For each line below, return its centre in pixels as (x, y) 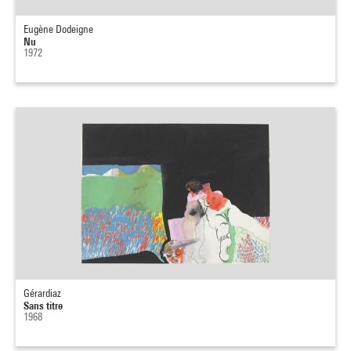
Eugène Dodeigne (58, 29)
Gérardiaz (42, 293)
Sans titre (43, 305)
